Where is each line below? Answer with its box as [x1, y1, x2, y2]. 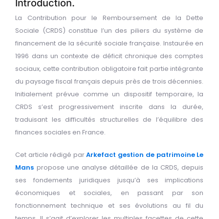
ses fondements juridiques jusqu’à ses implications [15, 175, 204, 185]
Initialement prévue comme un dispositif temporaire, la [15, 89, 204, 99]
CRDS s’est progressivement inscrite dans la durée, [15, 102, 204, 111]
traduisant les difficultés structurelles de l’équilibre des [15, 114, 204, 124]
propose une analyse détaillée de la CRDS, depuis [34, 162, 204, 172]
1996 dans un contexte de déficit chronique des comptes [15, 51, 204, 61]
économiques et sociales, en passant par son [15, 188, 204, 197]
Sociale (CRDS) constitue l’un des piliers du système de [15, 25, 204, 35]
